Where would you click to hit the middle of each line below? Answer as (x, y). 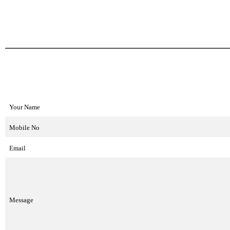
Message (21, 200)
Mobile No (24, 128)
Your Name (28, 107)
